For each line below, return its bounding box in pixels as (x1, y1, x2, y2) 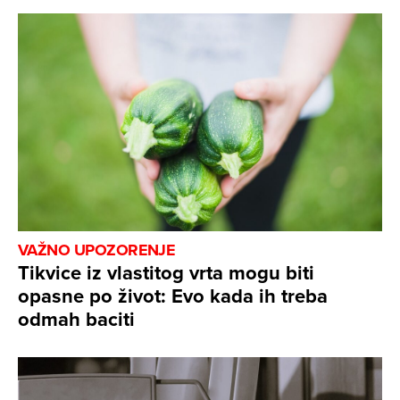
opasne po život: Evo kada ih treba (18, 281, 328, 311)
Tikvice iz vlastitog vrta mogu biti (18, 258, 314, 287)
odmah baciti (18, 304, 135, 334)
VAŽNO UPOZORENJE (18, 238, 176, 262)
